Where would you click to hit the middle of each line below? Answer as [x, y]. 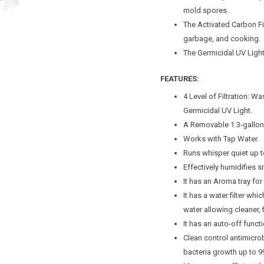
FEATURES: [180, 78]
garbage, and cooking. [222, 39]
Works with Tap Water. [221, 139]
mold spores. [206, 11]
